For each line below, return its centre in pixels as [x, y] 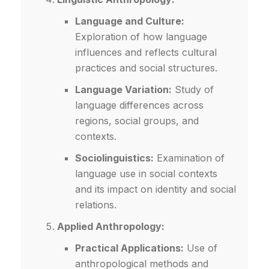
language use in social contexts [146, 174]
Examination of [189, 158]
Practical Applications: [129, 248]
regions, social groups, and [137, 121]
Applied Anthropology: [111, 227]
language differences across [139, 105]
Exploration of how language [141, 37]
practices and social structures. [146, 68]
